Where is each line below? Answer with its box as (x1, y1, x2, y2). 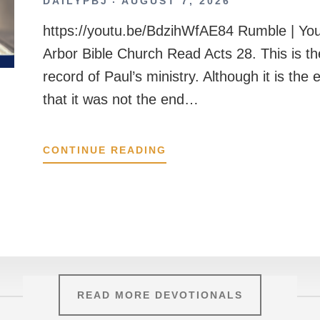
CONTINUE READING (43, 144, 166, 156)
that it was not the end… (43, 91, 199, 108)
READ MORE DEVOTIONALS (77, 289, 243, 301)
